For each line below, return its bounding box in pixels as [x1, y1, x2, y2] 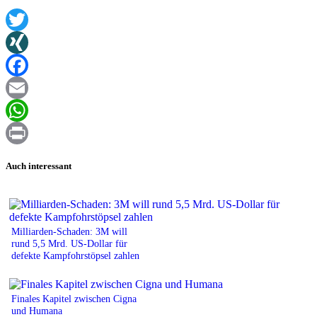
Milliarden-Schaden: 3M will [11, 225, 127, 237]
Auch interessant [6, 160, 71, 171]
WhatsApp [6, 127, 54, 139]
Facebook [6, 81, 50, 94]
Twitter [6, 36, 38, 49]
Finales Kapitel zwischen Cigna [11, 292, 137, 304]
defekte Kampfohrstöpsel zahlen [11, 249, 139, 261]
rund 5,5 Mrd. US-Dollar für [11, 237, 127, 249]
